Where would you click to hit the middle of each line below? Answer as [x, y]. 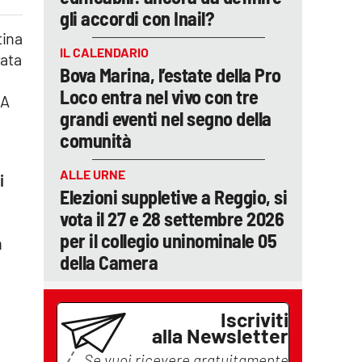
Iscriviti [255, 319]
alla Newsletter [220, 335]
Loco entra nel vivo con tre [159, 97]
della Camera [109, 262]
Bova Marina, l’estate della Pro [170, 75]
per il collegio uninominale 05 [168, 240]
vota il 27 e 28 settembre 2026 [172, 219]
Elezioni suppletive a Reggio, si [173, 197]
